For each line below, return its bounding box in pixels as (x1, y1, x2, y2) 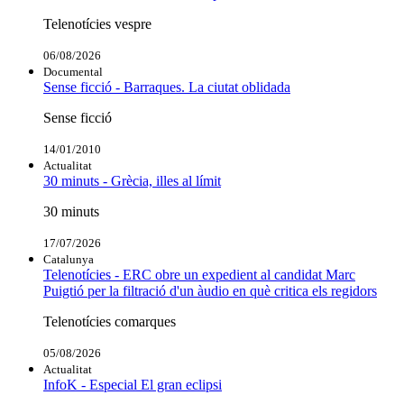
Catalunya (43, 252, 94, 266)
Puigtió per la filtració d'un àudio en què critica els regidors (43, 282, 377, 298)
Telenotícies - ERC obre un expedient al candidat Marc (43, 266, 355, 282)
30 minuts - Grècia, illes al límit (43, 172, 221, 188)
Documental (43, 64, 103, 78)
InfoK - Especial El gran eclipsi (43, 376, 222, 392)
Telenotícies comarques (43, 313, 176, 329)
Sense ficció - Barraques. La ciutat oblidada (43, 78, 290, 95)
